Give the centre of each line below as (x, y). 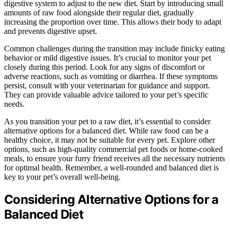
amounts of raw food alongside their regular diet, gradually (99, 13)
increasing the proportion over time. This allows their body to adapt (113, 22)
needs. (14, 104)
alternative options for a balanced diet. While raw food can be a (106, 131)
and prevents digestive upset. (51, 31)
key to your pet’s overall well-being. (62, 177)
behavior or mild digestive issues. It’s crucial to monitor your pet (108, 58)
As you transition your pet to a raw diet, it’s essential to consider (107, 122)
